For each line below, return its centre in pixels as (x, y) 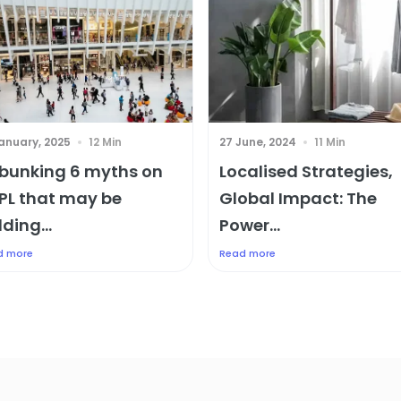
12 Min (105, 142)
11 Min (330, 142)
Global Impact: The (298, 198)
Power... (250, 225)
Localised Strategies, (306, 171)
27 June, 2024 (258, 142)
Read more (247, 253)
